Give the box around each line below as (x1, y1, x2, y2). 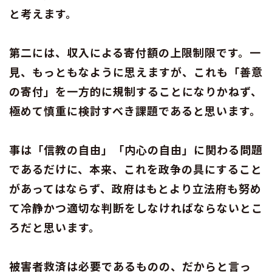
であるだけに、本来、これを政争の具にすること (9, 160, 262, 177)
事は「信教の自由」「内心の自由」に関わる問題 (9, 141, 263, 157)
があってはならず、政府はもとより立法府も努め (9, 180, 262, 196)
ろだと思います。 (9, 219, 100, 235)
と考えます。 (9, 5, 77, 21)
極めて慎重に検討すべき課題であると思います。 (9, 102, 261, 118)
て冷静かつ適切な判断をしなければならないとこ (9, 199, 263, 216)
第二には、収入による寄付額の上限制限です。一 (9, 44, 261, 60)
